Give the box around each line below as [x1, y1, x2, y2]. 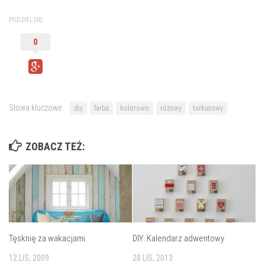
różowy [160, 104, 182, 112]
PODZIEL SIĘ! [9, 15, 43, 24]
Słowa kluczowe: [9, 102, 63, 112]
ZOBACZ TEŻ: [25, 140, 85, 153]
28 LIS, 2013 [132, 253, 173, 263]
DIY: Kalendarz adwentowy [132, 232, 224, 244]
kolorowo [120, 104, 149, 112]
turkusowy [193, 104, 223, 112]
